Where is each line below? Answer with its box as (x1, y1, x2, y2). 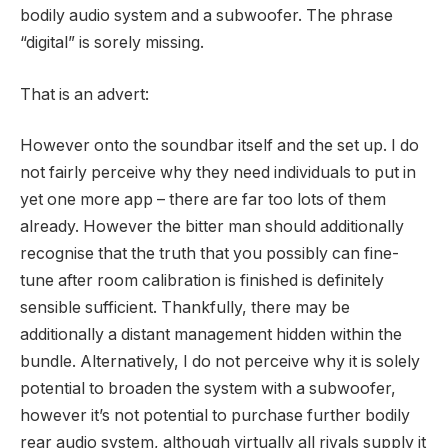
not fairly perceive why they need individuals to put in (20, 163, 416, 183)
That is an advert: (20, 84, 149, 104)
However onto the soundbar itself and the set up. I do (20, 136, 419, 156)
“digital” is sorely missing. (20, 33, 204, 53)
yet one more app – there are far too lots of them (20, 190, 386, 210)
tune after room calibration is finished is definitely (20, 271, 384, 291)
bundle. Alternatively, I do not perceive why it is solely (20, 352, 420, 372)
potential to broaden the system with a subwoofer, (20, 379, 396, 399)
